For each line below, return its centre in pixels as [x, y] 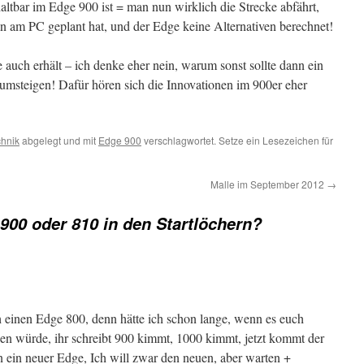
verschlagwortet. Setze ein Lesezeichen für [237, 140]
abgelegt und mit [59, 140]
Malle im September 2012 [269, 184]
